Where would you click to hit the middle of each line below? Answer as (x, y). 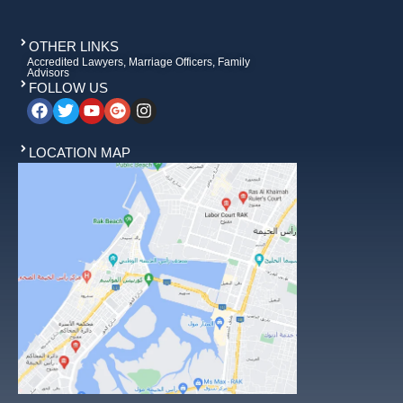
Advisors (48, 73)
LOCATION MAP (80, 153)
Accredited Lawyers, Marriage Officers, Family (139, 62)
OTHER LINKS (74, 46)
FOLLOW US (68, 88)
